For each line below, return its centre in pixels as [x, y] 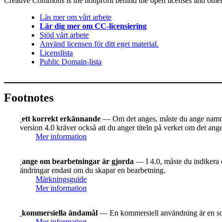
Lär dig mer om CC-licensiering [93, 26]
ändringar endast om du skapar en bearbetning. [93, 170]
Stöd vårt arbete [64, 35]
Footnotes [29, 98]
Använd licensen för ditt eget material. [99, 44]
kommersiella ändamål [60, 213]
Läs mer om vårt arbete [76, 17]
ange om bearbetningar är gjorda [79, 161]
